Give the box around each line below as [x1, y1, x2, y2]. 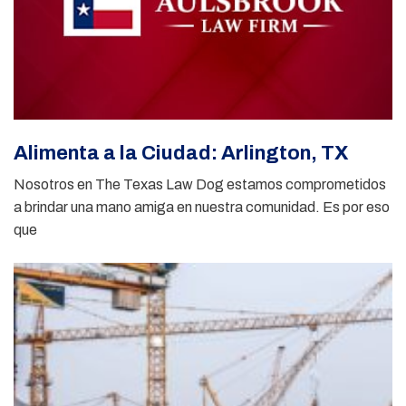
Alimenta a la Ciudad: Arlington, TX [14, 141, 349, 164]
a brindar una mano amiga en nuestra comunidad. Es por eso [14, 198, 390, 215]
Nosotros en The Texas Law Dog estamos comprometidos [14, 176, 386, 192]
